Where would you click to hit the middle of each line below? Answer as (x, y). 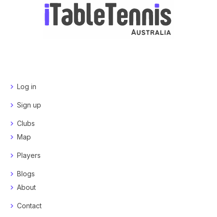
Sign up (29, 105)
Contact (29, 206)
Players (29, 155)
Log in (27, 87)
